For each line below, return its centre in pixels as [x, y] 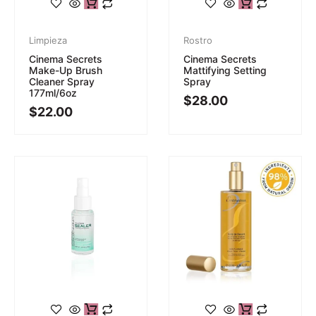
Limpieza [48, 40]
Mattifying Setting [225, 70]
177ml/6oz [53, 92]
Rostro [198, 40]
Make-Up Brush [66, 70]
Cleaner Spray [62, 81]
